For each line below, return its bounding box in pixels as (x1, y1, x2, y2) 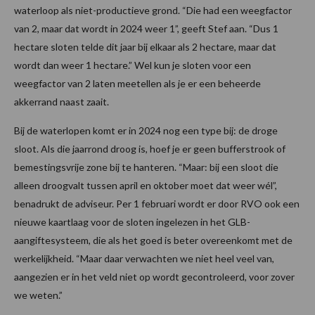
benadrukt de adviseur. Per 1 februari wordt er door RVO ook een (14, 198, 300, 210)
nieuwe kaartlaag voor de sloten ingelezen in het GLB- (14, 216, 250, 229)
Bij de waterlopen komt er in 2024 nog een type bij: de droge (14, 124, 278, 137)
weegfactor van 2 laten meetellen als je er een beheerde (14, 77, 261, 90)
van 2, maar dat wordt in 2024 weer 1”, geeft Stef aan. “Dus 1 (14, 22, 278, 35)
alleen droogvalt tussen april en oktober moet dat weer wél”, (14, 179, 277, 192)
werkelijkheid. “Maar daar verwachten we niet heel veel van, (14, 252, 274, 265)
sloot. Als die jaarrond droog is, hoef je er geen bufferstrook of (14, 143, 285, 155)
